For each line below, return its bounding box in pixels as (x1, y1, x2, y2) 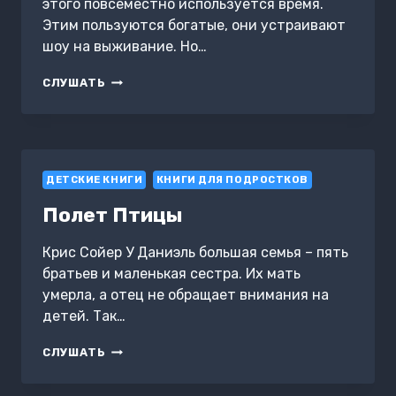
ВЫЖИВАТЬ (105, 90, 183, 104)
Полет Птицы (42, 202, 182, 228)
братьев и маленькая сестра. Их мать (42, 265, 301, 283)
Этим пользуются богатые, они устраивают (42, 17, 346, 34)
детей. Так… (42, 308, 126, 325)
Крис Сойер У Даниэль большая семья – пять (42, 244, 348, 262)
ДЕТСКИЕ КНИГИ (46, 174, 143, 187)
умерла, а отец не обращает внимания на (42, 286, 329, 304)
